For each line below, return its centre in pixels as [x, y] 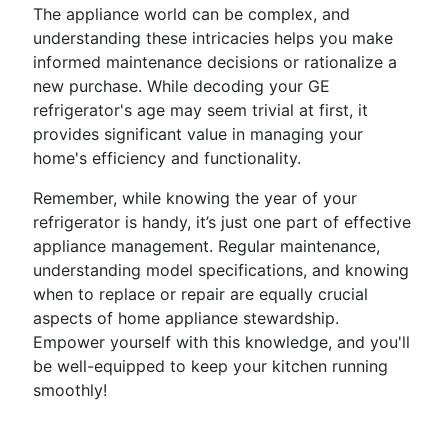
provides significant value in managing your [198, 134]
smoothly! [70, 390]
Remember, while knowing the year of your [195, 198]
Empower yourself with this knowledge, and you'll [221, 342]
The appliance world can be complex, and [191, 14]
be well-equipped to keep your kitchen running [210, 366]
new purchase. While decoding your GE [181, 86]
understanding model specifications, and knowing [221, 270]
